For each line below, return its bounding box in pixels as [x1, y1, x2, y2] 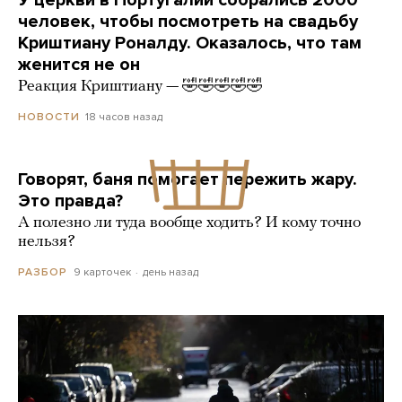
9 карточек [74, 266, 131, 279]
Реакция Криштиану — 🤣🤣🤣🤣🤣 [18, 77, 263, 95]
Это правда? [18, 190, 123, 213]
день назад [142, 266, 198, 279]
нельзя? [18, 233, 75, 251]
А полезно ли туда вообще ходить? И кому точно [18, 214, 361, 232]
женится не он [18, 53, 140, 75]
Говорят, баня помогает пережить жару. [18, 169, 357, 191]
